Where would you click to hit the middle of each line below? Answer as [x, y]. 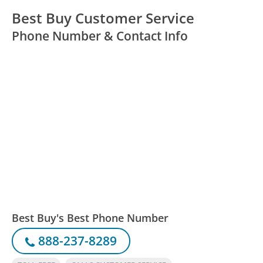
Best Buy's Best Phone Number [90, 218]
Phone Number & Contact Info [100, 36]
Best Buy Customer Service [103, 18]
